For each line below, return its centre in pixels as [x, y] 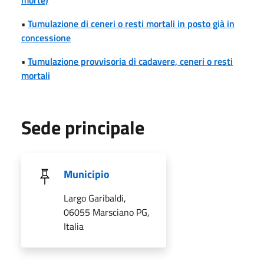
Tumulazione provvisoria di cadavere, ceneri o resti [130, 61]
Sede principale [83, 127]
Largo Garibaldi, [95, 198]
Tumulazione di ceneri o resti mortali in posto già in [131, 23]
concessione [46, 37]
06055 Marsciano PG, [107, 212]
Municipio [87, 174]
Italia [74, 226]
